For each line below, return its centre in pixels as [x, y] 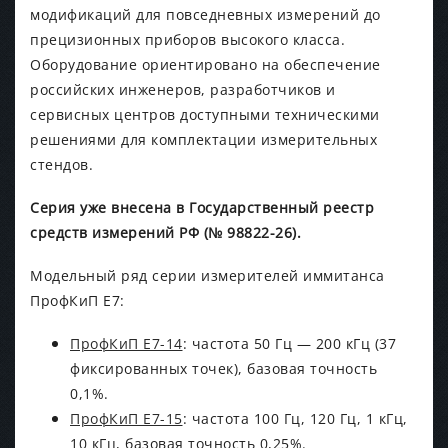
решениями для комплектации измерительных [203, 139]
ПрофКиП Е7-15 [126, 418]
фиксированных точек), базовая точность [223, 368]
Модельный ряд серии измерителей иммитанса [207, 275]
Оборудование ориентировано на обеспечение [205, 64]
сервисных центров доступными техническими [205, 114]
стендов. [61, 164]
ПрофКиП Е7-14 [126, 343]
